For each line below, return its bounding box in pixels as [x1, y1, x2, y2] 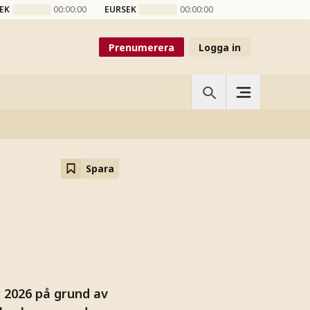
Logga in [199, 40, 241, 54]
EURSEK [104, 3, 136, 15]
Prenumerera [109, 40, 174, 54]
